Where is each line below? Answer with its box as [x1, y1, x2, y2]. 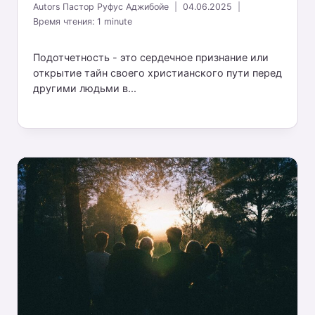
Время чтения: [32, 16, 94, 27]
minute [103, 16, 132, 27]
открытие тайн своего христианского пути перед [32, 66, 282, 79]
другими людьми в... [32, 82, 136, 94]
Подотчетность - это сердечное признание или [32, 51, 269, 63]
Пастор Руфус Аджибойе [62, 1, 169, 13]
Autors [32, 1, 60, 13]
